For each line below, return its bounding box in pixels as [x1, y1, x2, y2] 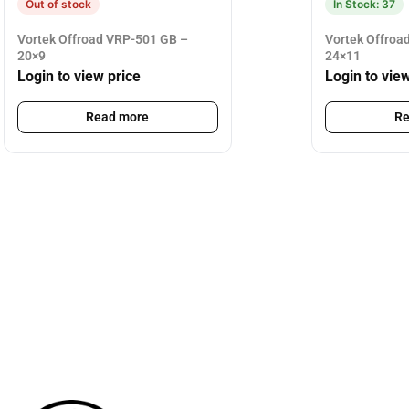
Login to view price [16, 68, 141, 86]
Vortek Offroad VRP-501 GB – [16, 31, 188, 47]
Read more [86, 110, 149, 125]
